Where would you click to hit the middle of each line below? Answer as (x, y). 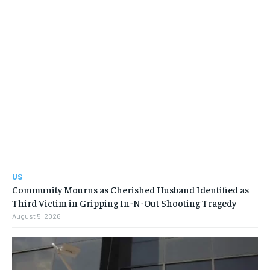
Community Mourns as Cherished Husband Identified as (130, 190)
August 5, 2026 (36, 216)
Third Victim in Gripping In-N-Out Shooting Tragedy (124, 203)
